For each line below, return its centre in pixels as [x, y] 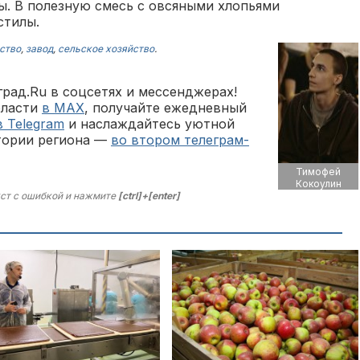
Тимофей [318, 172]
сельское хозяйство [106, 49]
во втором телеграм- [180, 140]
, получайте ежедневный [166, 108]
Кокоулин [318, 184]
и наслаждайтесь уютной [149, 124]
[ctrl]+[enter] [149, 196]
